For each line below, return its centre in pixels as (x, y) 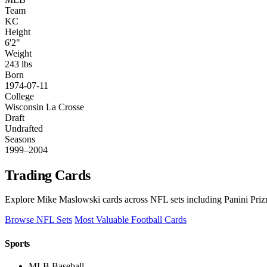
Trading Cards (48, 175)
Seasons (20, 139)
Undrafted (24, 128)
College (19, 96)
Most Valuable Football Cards (131, 220)
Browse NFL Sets (38, 220)
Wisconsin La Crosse (44, 107)
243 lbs (18, 64)
